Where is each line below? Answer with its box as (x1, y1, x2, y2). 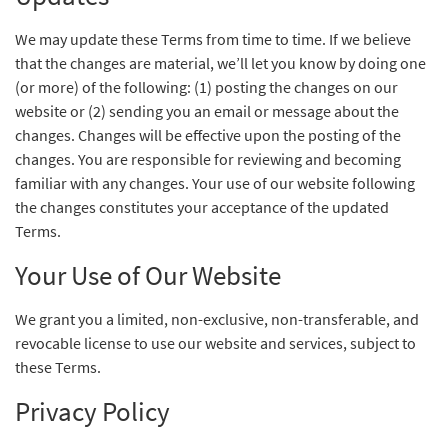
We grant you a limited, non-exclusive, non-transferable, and (15, 309, 419, 329)
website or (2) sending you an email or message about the (15, 101, 399, 121)
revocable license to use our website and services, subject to (15, 333, 416, 353)
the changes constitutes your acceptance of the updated (15, 197, 389, 217)
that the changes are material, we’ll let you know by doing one (15, 53, 426, 73)
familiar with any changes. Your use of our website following (15, 173, 415, 193)
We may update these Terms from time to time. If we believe (15, 29, 411, 49)
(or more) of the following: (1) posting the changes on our (15, 77, 398, 97)
